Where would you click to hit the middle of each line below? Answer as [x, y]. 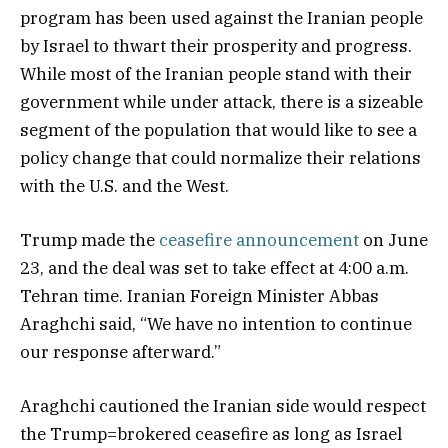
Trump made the [89, 240]
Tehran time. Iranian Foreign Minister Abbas [199, 296]
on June [393, 240]
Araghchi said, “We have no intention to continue [216, 324]
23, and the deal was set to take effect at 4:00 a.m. [214, 268]
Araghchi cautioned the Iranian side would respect [223, 406]
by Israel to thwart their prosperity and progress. [218, 46]
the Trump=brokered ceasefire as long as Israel [211, 434]
